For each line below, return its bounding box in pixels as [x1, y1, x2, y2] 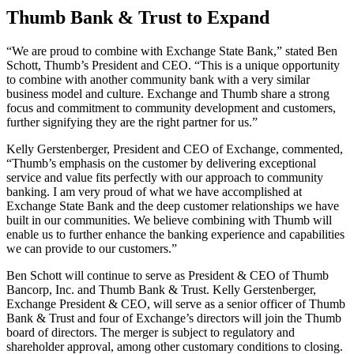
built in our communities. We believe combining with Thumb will [6, 213, 332, 227]
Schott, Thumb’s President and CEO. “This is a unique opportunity [6, 58, 340, 72]
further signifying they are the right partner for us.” [6, 115, 258, 129]
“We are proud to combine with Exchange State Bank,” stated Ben [6, 43, 337, 58]
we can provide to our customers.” [6, 241, 177, 255]
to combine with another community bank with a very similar [6, 72, 310, 86]
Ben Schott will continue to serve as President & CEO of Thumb [6, 268, 329, 282]
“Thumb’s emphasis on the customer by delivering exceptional [6, 156, 316, 170]
